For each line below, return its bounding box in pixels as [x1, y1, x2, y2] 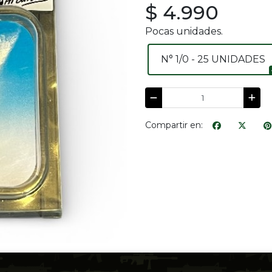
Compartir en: [145, 120, 203, 131]
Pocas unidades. [145, 25, 223, 37]
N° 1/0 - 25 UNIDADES [161, 53, 265, 65]
